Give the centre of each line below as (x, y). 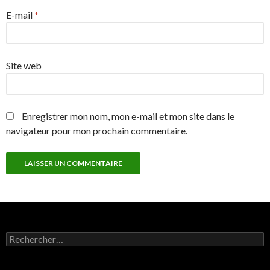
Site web (24, 66)
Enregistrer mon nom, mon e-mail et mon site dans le (128, 116)
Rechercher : (30, 237)
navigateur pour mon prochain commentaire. (97, 131)
